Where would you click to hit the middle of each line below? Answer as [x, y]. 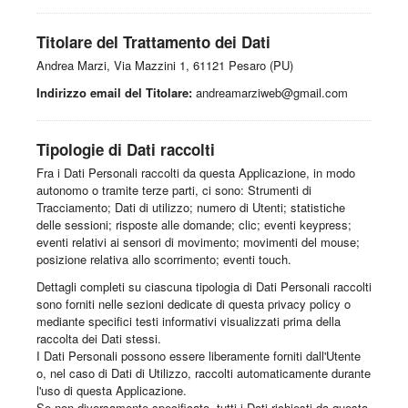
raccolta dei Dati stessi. [99, 339]
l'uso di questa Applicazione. [112, 391]
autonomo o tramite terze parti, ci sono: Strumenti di [174, 190]
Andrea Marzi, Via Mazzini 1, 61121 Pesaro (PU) [165, 66]
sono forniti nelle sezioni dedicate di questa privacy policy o [194, 304]
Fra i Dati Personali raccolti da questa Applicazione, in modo [196, 173]
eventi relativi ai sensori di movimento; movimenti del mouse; [198, 242]
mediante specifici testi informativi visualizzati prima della [189, 321]
